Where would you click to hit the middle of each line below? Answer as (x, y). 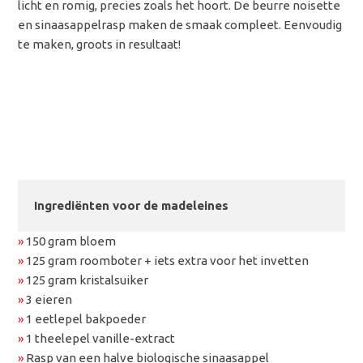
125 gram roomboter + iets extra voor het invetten (167, 261)
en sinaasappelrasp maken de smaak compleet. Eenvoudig (180, 25)
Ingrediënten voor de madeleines (132, 206)
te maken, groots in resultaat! (101, 45)
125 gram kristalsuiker (86, 280)
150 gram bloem (70, 241)
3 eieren (48, 300)
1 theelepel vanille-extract (100, 339)
